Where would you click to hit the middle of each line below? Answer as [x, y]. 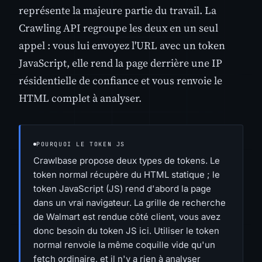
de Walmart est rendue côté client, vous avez [127, 216]
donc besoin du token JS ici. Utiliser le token [126, 230]
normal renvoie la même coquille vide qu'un [124, 244]
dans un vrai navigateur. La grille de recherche [130, 202]
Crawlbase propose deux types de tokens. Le [127, 160]
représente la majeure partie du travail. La [118, 11]
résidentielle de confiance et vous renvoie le [120, 81]
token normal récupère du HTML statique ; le [127, 174]
